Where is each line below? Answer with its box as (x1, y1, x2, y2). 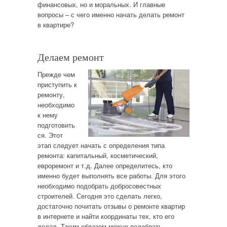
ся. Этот (37, 130, 63, 140)
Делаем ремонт (37, 50, 104, 64)
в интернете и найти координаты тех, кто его (37, 211, 174, 221)
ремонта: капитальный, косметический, (37, 150, 158, 160)
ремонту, (37, 89, 65, 99)
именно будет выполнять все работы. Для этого (37, 170, 185, 180)
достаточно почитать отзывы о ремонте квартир (37, 201, 185, 211)
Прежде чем (37, 69, 75, 79)
